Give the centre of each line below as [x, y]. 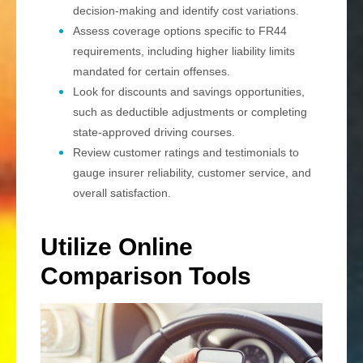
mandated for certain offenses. [152, 72]
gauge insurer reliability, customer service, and [192, 173]
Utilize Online [117, 247]
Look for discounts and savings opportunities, [189, 92]
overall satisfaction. [122, 193]
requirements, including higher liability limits [184, 51]
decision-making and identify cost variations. [186, 11]
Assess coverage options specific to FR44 [180, 31]
